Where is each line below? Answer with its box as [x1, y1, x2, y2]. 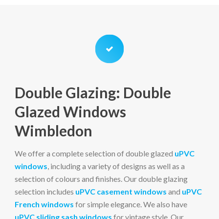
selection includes [15, 187, 75, 196]
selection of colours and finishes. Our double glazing [15, 174, 188, 183]
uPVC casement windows [75, 187, 167, 196]
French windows [15, 199, 74, 209]
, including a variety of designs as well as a [47, 161, 185, 171]
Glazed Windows [15, 103, 126, 120]
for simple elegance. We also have [74, 199, 187, 209]
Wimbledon [15, 122, 92, 139]
